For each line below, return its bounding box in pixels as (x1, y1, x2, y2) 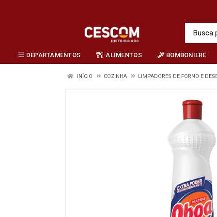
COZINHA (104, 73, 127, 79)
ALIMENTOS (106, 51, 142, 59)
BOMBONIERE (166, 51, 206, 59)
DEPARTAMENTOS (26, 51, 81, 59)
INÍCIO (76, 73, 93, 79)
